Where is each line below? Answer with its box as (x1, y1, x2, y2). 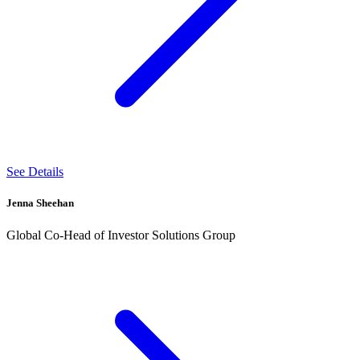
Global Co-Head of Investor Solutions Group (6, 227, 235, 242)
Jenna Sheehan (6, 197, 74, 210)
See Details (6, 165, 63, 179)
